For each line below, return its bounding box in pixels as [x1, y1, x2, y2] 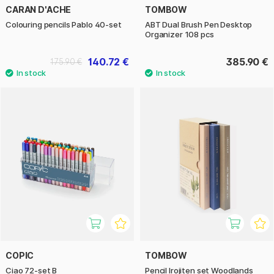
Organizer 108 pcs [145, 29, 214, 39]
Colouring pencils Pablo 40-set [6, 19, 122, 29]
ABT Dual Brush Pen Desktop [145, 19, 253, 29]
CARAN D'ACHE [6, 4, 72, 15]
